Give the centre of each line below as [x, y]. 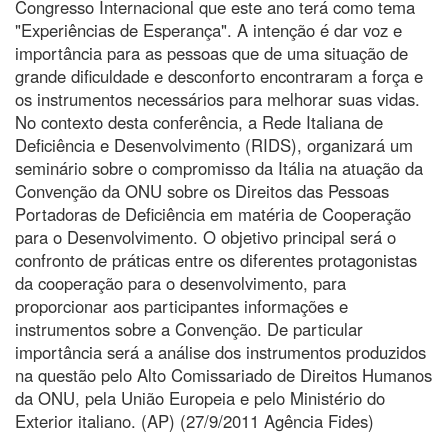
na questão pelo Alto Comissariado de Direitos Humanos [223, 374]
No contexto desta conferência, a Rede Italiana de [199, 121]
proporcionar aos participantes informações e [181, 305]
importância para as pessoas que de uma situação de [211, 52]
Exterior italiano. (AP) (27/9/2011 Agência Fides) [194, 420]
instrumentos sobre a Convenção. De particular [189, 328]
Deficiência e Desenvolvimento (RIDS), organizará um [214, 144]
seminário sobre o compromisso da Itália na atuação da [219, 167]
